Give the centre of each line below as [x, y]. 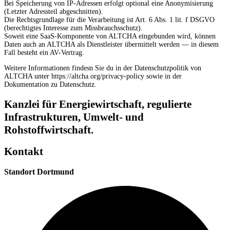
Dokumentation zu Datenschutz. [50, 85]
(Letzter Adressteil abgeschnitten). [54, 12]
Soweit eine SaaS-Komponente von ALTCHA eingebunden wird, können [110, 36]
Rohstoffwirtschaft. [49, 130]
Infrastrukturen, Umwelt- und [74, 117]
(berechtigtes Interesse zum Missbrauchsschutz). [73, 28]
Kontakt [24, 151]
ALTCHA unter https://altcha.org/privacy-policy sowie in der [93, 76]
